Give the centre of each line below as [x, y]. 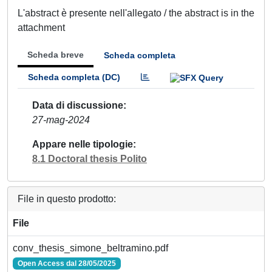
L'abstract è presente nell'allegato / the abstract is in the [136, 13]
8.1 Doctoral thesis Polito [90, 158]
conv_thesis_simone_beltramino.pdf [90, 248]
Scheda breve [56, 55]
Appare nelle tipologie [83, 144]
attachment [41, 28]
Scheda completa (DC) [74, 77]
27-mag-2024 [61, 120]
